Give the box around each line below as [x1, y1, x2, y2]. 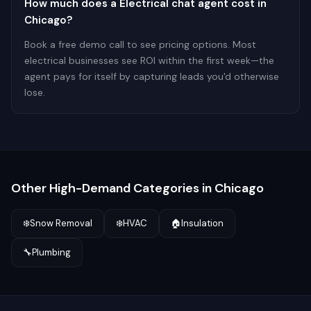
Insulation [181, 217, 224, 229]
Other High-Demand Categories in [11, 180, 215, 196]
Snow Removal [30, 217, 92, 229]
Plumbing [32, 246, 71, 258]
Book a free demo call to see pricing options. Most [24, 38, 256, 51]
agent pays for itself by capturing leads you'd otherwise [24, 70, 279, 83]
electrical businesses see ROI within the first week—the [24, 54, 274, 67]
